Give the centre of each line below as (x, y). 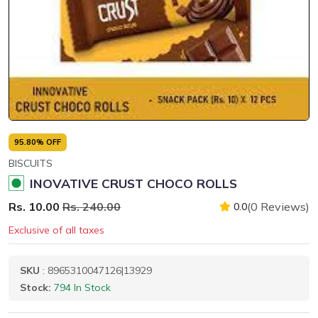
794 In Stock (82, 287)
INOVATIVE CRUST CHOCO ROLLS (133, 183)
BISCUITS (31, 163)
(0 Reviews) (278, 207)
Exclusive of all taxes (56, 230)
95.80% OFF (38, 142)
